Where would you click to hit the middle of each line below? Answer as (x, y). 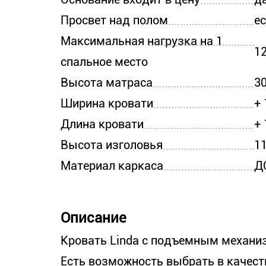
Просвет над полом (114, 20)
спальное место (104, 62)
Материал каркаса (112, 166)
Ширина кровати (107, 103)
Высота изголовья (112, 145)
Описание (94, 218)
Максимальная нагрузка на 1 (142, 41)
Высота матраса (107, 83)
